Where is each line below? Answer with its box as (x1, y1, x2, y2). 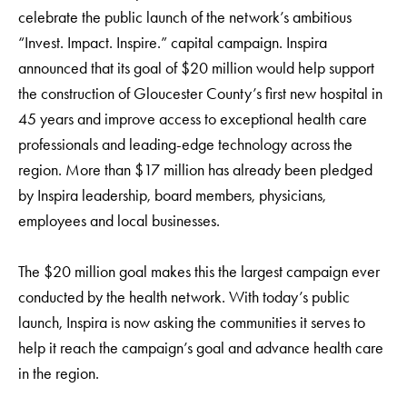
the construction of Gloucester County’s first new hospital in (18, 84, 382, 104)
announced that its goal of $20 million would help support (18, 58, 374, 78)
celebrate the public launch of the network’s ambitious (18, 7, 352, 27)
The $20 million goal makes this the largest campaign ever (18, 262, 380, 282)
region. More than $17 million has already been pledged (18, 160, 372, 180)
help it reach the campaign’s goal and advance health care (18, 338, 383, 358)
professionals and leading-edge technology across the (18, 134, 352, 154)
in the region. (18, 363, 99, 383)
